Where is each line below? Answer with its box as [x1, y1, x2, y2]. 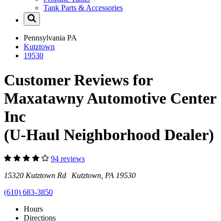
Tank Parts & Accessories [43, 3, 123, 12]
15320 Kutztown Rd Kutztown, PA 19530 [4, 171, 136, 180]
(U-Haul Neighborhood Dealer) [4, 125, 214, 144]
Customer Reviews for [4, 71, 152, 89]
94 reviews [51, 154, 85, 163]
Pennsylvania [24, 34, 67, 42]
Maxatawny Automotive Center [4, 89, 216, 107]
